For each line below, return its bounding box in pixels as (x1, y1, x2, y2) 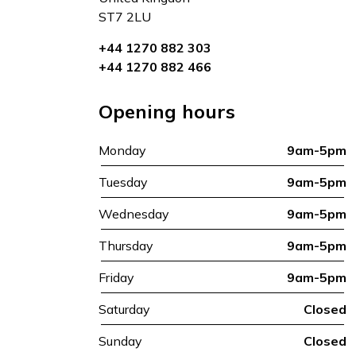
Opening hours (99, 99, 235, 123)
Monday (99, 142, 147, 158)
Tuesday (99, 174, 149, 190)
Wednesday (99, 206, 170, 222)
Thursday (99, 238, 154, 253)
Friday (99, 269, 135, 285)
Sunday (99, 333, 143, 349)
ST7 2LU (99, 9, 152, 25)
